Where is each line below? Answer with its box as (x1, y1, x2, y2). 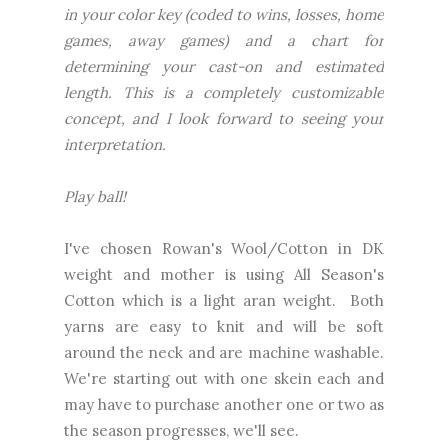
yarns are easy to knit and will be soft (64, 317, 384, 337)
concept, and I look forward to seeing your (64, 109, 384, 129)
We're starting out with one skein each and (64, 369, 384, 389)
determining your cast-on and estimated (64, 57, 384, 77)
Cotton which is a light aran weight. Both (64, 291, 384, 311)
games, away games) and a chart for (64, 31, 384, 51)
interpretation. (64, 135, 166, 155)
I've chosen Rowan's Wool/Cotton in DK (64, 239, 384, 259)
